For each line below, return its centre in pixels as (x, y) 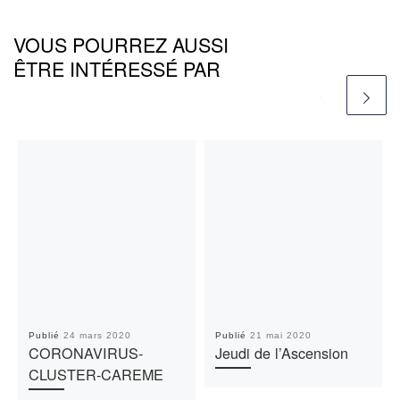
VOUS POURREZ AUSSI (121, 45)
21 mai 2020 (280, 336)
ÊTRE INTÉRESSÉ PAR (117, 69)
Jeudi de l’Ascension (281, 353)
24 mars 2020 (97, 336)
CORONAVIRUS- (85, 353)
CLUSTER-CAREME (96, 375)
